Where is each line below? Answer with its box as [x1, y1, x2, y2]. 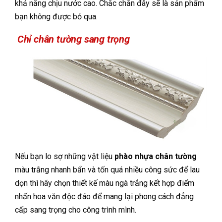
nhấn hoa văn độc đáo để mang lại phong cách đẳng [15, 191, 194, 201]
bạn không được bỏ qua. [15, 11, 98, 21]
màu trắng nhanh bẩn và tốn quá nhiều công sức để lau [15, 165, 200, 174]
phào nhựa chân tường [114, 151, 197, 161]
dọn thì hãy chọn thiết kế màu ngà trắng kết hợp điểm [15, 178, 194, 188]
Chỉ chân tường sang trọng [15, 33, 130, 45]
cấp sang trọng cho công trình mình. [15, 205, 136, 215]
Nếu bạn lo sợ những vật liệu [15, 151, 114, 161]
